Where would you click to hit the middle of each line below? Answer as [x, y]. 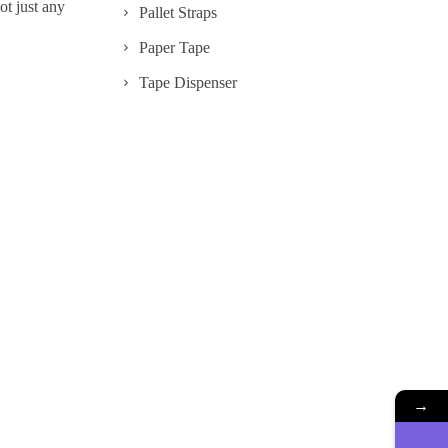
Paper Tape [174, 47]
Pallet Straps [178, 12]
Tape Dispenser [188, 82]
